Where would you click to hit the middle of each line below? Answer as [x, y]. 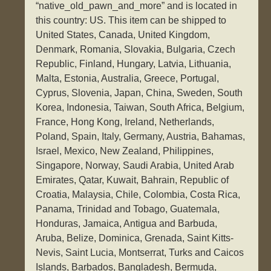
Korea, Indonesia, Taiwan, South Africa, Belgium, [140, 108]
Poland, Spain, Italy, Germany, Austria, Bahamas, [141, 137]
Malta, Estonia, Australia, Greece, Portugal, [128, 79]
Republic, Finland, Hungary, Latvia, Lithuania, [134, 64]
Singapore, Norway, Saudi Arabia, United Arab [135, 166]
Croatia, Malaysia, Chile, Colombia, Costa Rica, [138, 195]
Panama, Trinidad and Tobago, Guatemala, [128, 209]
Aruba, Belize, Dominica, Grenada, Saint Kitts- [135, 238]
